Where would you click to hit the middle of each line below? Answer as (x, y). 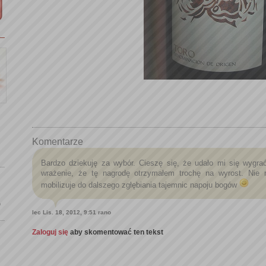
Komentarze (58, 141)
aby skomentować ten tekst (117, 232)
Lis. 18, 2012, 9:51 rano (77, 213)
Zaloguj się (51, 232)
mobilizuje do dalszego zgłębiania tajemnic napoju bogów (140, 185)
